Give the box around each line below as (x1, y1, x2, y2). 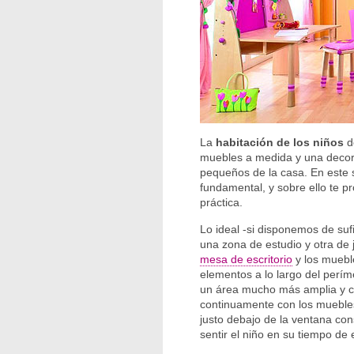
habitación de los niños (216, 136, 344, 149)
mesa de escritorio (200, 253, 292, 265)
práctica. (200, 196, 243, 209)
